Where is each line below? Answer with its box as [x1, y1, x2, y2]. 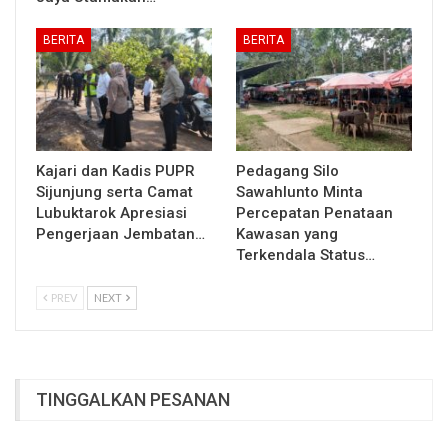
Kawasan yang [236, 224, 338, 243]
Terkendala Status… [236, 245, 375, 264]
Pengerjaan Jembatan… [36, 224, 205, 243]
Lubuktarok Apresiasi [36, 203, 187, 222]
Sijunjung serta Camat [36, 182, 193, 201]
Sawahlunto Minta [236, 182, 363, 201]
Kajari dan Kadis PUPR [36, 161, 195, 180]
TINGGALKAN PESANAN [36, 388, 230, 410]
